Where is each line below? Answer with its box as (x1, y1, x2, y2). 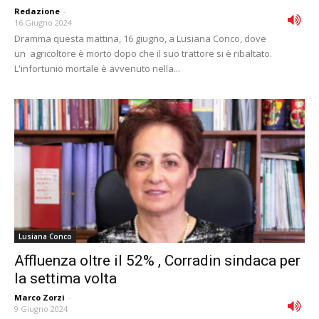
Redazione (14, 6, 60, 17)
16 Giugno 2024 (14, 17, 72, 28)
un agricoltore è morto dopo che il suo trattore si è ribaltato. (14, 47, 272, 61)
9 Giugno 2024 (14, 303, 68, 314)
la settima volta (14, 269, 117, 287)
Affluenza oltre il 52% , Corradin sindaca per (14, 251, 300, 269)
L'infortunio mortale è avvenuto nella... (14, 62, 180, 75)
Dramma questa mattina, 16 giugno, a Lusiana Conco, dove (14, 32, 266, 46)
